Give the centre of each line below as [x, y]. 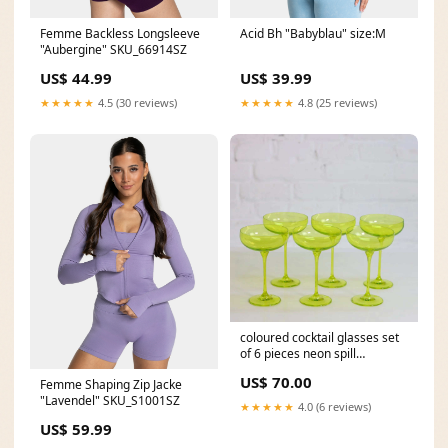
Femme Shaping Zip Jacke [111, 384]
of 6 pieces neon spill [298, 353]
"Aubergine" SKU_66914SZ [113, 49]
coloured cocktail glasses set [319, 337]
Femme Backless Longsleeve [120, 33]
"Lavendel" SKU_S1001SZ [110, 400]
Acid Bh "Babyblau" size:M [313, 33]
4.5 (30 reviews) [136, 102]
